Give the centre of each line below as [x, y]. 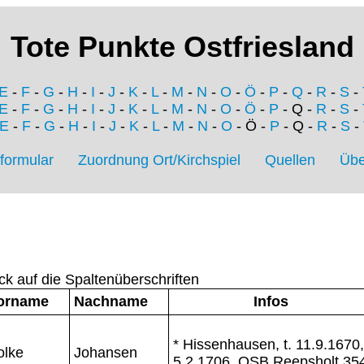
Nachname [111, 301]
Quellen [290, 160]
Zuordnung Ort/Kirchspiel [159, 160]
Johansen [106, 352]
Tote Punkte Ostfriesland [182, 47]
